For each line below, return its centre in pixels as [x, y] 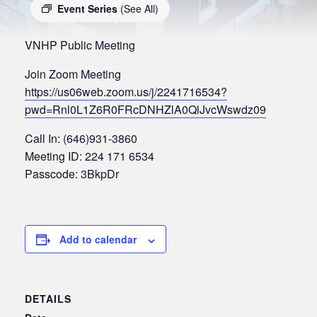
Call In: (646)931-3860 [81, 139]
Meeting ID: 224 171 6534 [90, 156]
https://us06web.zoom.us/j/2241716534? [126, 92]
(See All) [139, 9]
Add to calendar [98, 240]
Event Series [89, 9]
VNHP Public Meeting [80, 45]
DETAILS [48, 299]
